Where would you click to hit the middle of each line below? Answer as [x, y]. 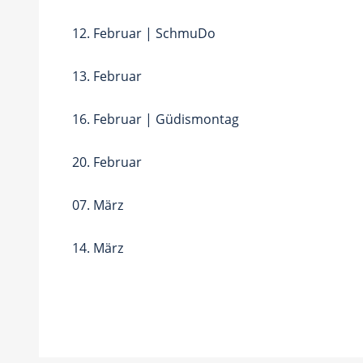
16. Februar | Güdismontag [156, 119]
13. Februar [107, 76]
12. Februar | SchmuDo [144, 33]
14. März [98, 248]
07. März [98, 205]
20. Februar [107, 162]
